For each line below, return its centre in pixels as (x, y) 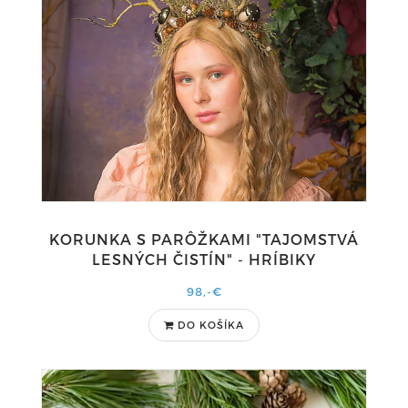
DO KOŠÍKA (211, 325)
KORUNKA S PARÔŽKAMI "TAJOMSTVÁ (204, 239)
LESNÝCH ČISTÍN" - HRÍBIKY (204, 259)
